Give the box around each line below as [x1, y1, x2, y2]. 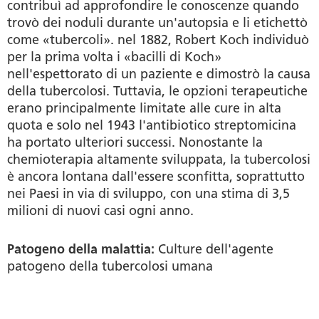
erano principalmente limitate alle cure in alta [7, 100, 281, 116]
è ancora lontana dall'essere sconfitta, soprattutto [7, 168, 305, 184]
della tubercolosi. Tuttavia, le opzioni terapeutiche [7, 83, 308, 99]
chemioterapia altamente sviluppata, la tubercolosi [7, 151, 310, 167]
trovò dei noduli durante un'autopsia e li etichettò [7, 14, 308, 31]
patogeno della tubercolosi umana [7, 258, 213, 274]
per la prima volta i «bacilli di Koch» [7, 48, 221, 65]
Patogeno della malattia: [7, 241, 158, 257]
